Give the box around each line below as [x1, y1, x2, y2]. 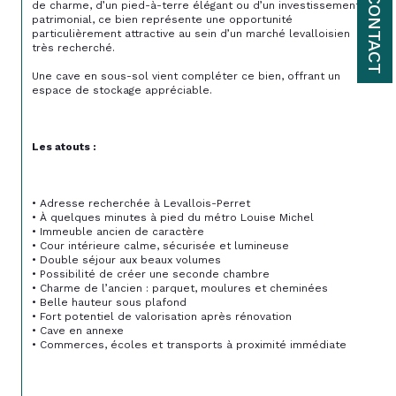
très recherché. [32, 41, 115, 54]
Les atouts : [32, 140, 96, 153]
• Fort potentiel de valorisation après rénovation [32, 309, 292, 323]
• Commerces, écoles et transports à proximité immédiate [32, 338, 346, 351]
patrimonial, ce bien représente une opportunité [32, 12, 296, 26]
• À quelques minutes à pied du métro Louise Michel [32, 210, 314, 224]
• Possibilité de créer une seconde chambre [32, 267, 270, 280]
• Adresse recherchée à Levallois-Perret [32, 196, 250, 209]
